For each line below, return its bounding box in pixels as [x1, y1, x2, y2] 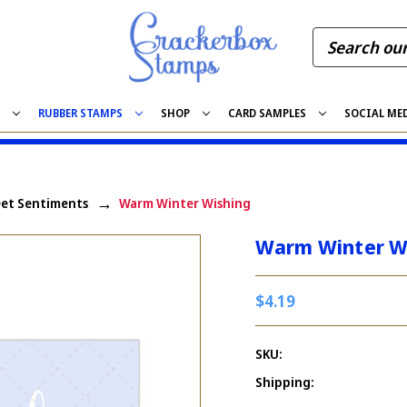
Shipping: [255, 372, 315, 391]
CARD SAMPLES [227, 104, 306, 121]
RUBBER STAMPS [38, 104, 124, 121]
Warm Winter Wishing [119, 194, 251, 212]
